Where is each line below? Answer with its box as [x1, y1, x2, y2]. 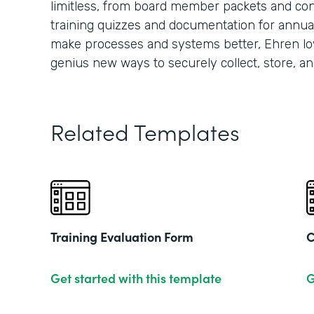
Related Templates [50, 116, 240, 147]
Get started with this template [50, 269, 221, 287]
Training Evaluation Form [50, 228, 193, 245]
